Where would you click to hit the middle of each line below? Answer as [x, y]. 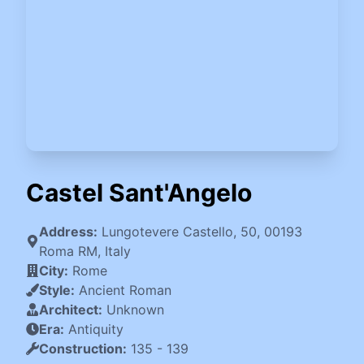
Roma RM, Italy [85, 251]
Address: [68, 232]
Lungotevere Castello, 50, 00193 [202, 232]
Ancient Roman [125, 290]
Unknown [135, 310]
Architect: [71, 310]
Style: [57, 290]
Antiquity [96, 329]
